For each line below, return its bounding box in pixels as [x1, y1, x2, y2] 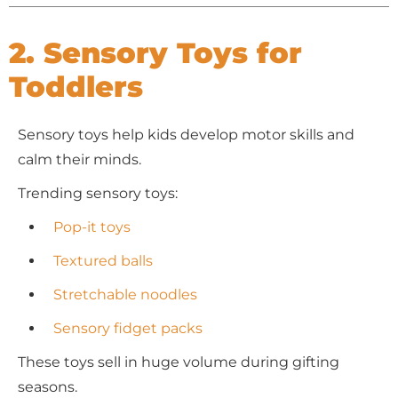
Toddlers [9, 69, 143, 104]
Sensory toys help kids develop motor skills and [18, 126, 354, 143]
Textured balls [53, 252, 153, 269]
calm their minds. [18, 151, 141, 168]
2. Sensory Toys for [9, 36, 302, 70]
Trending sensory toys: [18, 185, 178, 202]
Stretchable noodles [53, 286, 197, 303]
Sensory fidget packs [53, 320, 203, 337]
